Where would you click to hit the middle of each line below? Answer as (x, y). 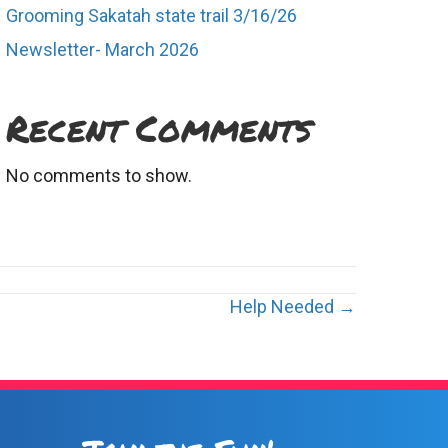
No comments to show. (99, 175)
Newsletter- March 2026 (103, 49)
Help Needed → (293, 306)
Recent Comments (159, 127)
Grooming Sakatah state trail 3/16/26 (152, 15)
